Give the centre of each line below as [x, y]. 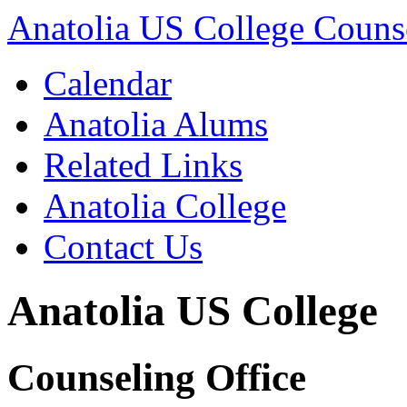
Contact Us [123, 247]
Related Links [143, 165]
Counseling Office [157, 377]
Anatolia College [165, 206]
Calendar [108, 83]
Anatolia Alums [156, 124]
